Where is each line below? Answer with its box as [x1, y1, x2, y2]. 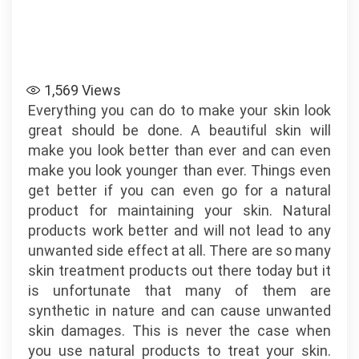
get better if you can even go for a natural [28, 182, 331, 199]
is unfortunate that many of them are [28, 282, 331, 299]
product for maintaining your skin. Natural [28, 202, 331, 219]
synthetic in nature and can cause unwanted [28, 302, 331, 319]
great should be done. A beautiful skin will [28, 122, 331, 139]
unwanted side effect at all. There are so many [28, 242, 331, 259]
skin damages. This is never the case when [28, 322, 331, 339]
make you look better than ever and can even [28, 142, 331, 159]
